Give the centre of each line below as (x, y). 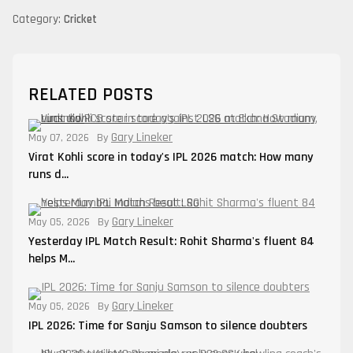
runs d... (48, 175)
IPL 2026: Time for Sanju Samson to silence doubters (168, 326)
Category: (38, 19)
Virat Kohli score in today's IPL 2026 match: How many (171, 157)
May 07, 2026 (59, 138)
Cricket (80, 19)
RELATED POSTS (91, 95)
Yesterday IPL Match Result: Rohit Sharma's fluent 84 (171, 242)
